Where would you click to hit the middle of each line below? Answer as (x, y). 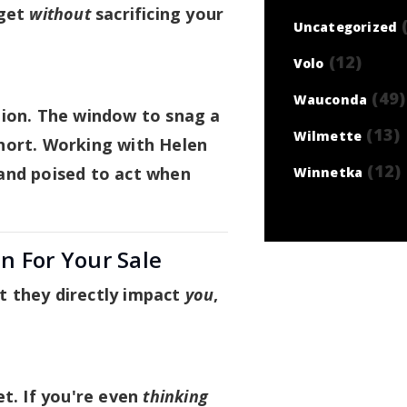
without (60, 13)
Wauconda (330, 99)
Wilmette (328, 136)
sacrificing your (157, 13)
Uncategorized (345, 27)
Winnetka (328, 172)
